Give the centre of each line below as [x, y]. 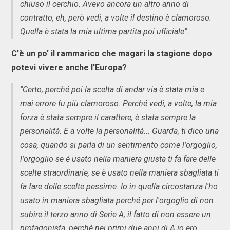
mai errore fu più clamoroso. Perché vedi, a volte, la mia [118, 103]
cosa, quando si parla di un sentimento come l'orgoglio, [119, 145]
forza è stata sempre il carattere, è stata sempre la [108, 117]
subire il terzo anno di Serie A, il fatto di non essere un [116, 214]
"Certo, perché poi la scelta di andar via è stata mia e [112, 89]
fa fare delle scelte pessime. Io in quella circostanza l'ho [119, 186]
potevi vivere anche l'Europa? [69, 67]
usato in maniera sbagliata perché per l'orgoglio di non [117, 200]
